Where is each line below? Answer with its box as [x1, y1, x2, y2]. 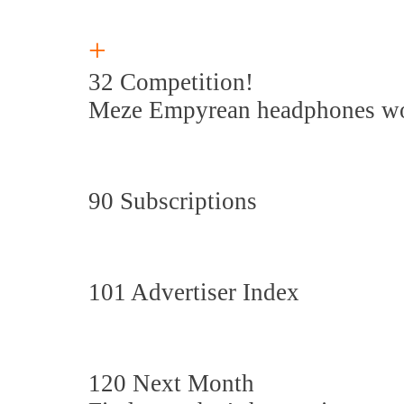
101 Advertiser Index [88, 279, 299, 306]
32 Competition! [88, 69, 253, 96]
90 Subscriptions [88, 188, 257, 215]
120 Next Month [88, 370, 254, 397]
